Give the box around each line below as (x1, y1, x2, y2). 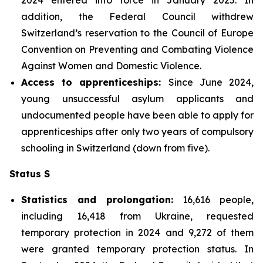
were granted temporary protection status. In (21, 242, 254, 255)
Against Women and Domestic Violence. (21, 59, 201, 72)
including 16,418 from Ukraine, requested (21, 210, 254, 222)
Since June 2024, (168, 76, 254, 88)
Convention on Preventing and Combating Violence (21, 43, 254, 55)
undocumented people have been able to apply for (21, 109, 254, 121)
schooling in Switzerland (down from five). (21, 141, 210, 154)
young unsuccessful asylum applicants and (21, 92, 254, 104)
